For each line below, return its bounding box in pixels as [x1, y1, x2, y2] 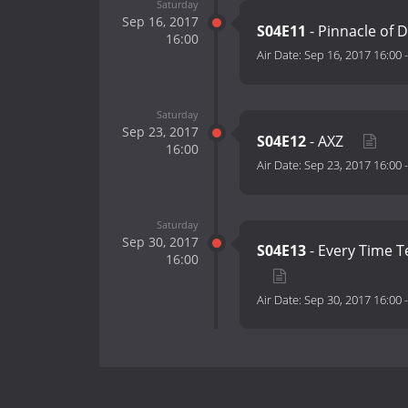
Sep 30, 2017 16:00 [304, 291, 402, 309]
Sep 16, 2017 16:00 [304, 46, 402, 64]
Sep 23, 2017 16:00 [304, 157, 402, 174]
